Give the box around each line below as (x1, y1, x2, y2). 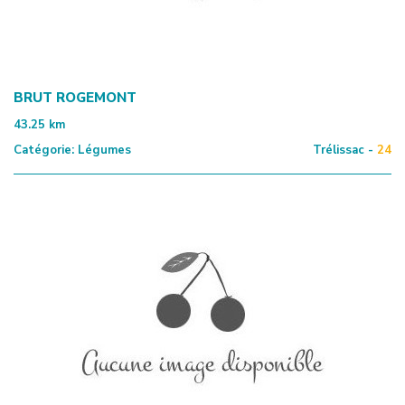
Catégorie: (14, 141, 74, 158)
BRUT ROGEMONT (14, 88, 137, 107)
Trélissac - (313, 141, 373, 158)
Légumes (74, 141, 131, 158)
